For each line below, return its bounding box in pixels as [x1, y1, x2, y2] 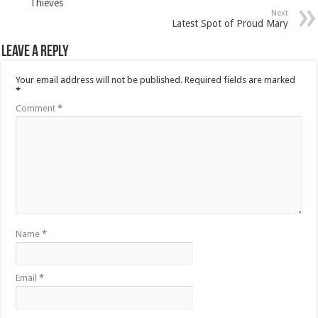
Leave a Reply [1, 43, 70, 60]
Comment [16, 102, 58, 114]
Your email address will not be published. [16, 74, 183, 85]
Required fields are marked [185, 74, 296, 85]
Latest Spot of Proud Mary [171, 17, 288, 29]
